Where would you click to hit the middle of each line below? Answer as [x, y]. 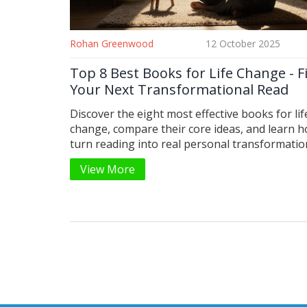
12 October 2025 [243, 43]
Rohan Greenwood [112, 43]
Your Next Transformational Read [179, 89]
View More [108, 169]
